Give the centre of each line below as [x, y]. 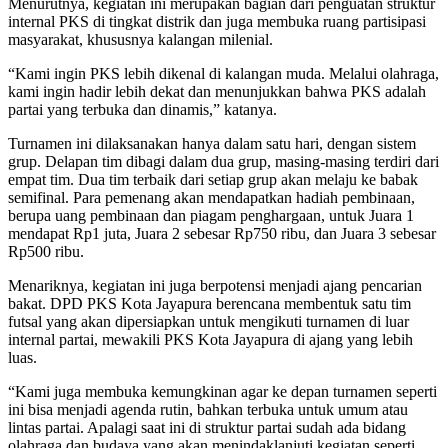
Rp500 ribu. [46, 251]
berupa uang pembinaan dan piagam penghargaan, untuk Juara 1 [211, 215]
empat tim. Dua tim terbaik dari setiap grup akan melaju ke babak [213, 179]
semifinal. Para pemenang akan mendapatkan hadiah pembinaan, [211, 197]
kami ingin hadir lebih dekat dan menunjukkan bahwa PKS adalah [217, 91]
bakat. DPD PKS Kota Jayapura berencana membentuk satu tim [209, 303]
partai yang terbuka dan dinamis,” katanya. [142, 109]
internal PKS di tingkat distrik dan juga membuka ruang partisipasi [217, 21]
